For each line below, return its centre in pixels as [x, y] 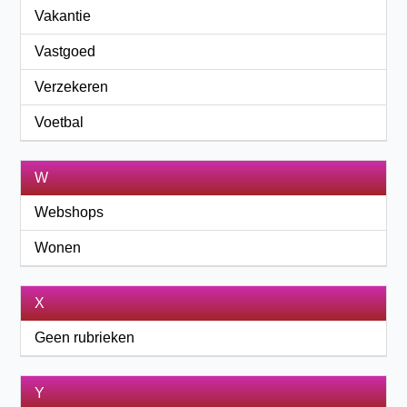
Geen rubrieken [85, 338]
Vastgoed [65, 51]
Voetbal [60, 122]
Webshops [69, 212]
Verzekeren [72, 87]
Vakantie [63, 16]
